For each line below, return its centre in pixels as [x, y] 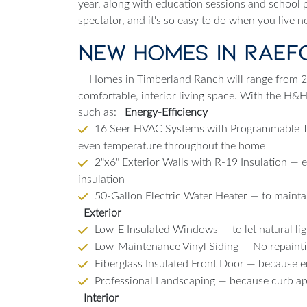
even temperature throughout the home [172, 146]
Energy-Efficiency [166, 113]
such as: [97, 113]
